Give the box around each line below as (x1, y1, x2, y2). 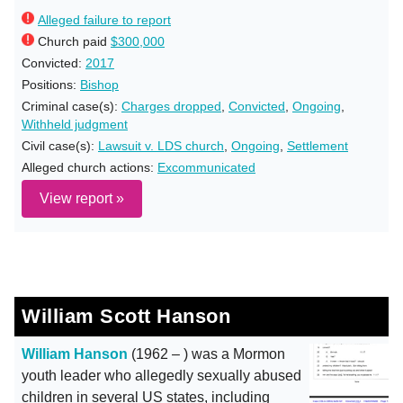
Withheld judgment (22, 117, 128, 131)
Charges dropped (121, 99, 221, 113)
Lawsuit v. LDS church (98, 139, 224, 153)
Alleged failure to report (38, 13, 171, 27)
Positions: (22, 77, 80, 92)
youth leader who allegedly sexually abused (22, 368, 301, 383)
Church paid (38, 34, 111, 49)
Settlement (287, 139, 348, 153)
